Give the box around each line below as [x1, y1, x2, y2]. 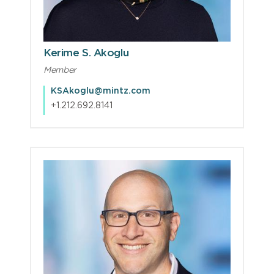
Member [43, 65, 76, 75]
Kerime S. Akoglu [43, 47, 129, 58]
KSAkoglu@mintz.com [51, 86, 150, 95]
